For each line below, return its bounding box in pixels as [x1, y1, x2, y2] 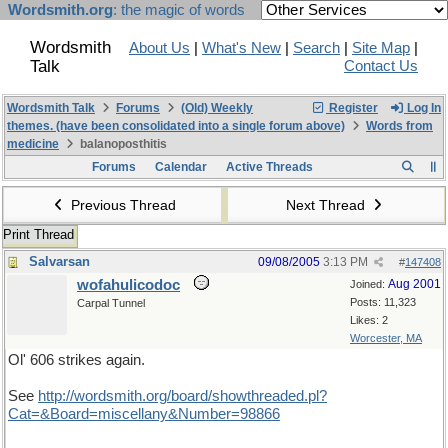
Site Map [352, 40, 410, 56]
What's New [202, 40, 281, 56]
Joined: [350, 278, 388, 290]
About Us [129, 40, 190, 56]
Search [293, 40, 340, 56]
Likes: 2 [350, 314, 388, 326]
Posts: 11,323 [350, 296, 416, 308]
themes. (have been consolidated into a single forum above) [7, 119, 345, 133]
